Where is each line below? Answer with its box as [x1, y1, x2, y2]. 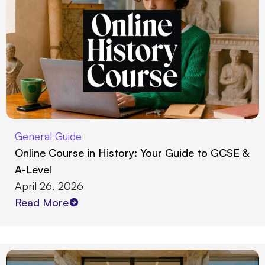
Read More [15, 196, 69, 209]
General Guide [15, 130, 82, 143]
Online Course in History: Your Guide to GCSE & [15, 146, 249, 160]
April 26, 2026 [15, 179, 83, 193]
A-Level [15, 163, 51, 176]
